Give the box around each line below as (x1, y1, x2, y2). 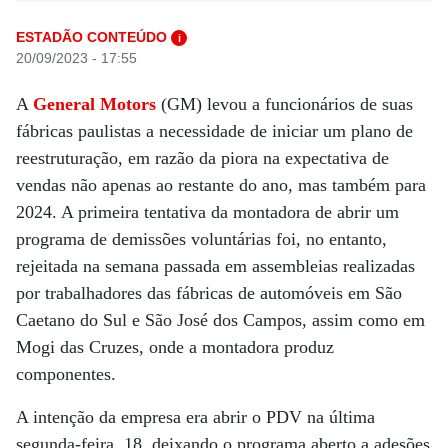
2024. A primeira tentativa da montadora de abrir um (16, 202, 399, 222)
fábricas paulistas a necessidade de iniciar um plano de (16, 121, 413, 141)
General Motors (33, 94, 156, 114)
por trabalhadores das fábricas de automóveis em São (16, 283, 402, 303)
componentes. (16, 364, 116, 384)
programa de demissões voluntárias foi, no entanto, (16, 229, 387, 249)
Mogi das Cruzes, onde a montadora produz (16, 337, 334, 357)
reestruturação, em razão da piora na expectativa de (16, 148, 389, 168)
